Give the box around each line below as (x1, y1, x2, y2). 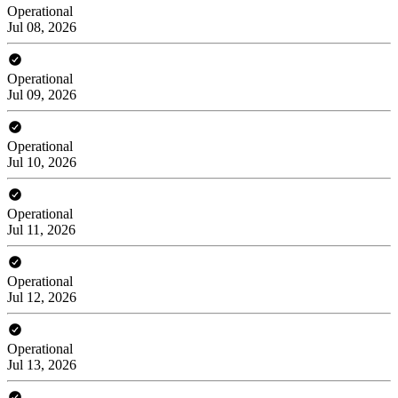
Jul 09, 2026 (7, 86, 76, 102)
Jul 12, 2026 (7, 289, 76, 305)
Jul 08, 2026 (7, 19, 76, 35)
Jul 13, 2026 (7, 356, 76, 372)
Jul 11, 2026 (7, 221, 76, 237)
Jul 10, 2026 (7, 154, 76, 170)
